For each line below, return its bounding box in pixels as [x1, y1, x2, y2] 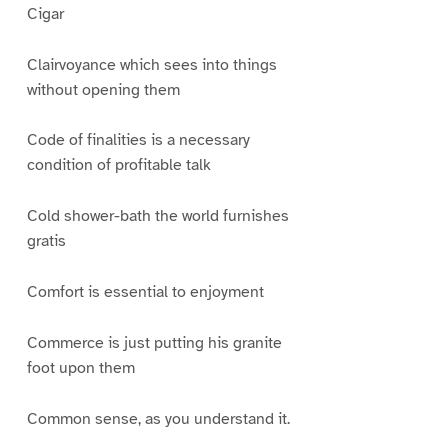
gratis [26, 231, 66, 252]
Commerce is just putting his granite [26, 333, 282, 354]
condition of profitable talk [26, 155, 211, 176]
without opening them [26, 79, 180, 100]
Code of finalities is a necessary [26, 130, 250, 151]
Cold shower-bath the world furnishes [26, 206, 289, 227]
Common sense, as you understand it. [26, 408, 290, 429]
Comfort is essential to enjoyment [26, 282, 264, 303]
